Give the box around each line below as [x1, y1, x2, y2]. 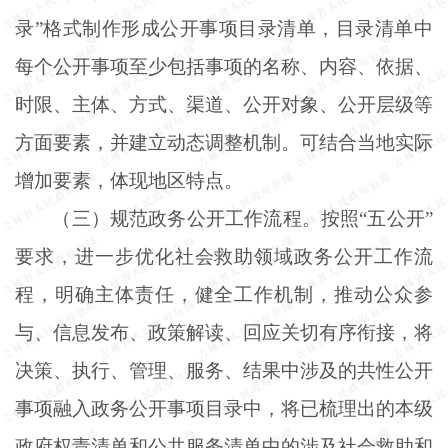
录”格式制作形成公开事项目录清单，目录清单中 [15, 17, 433, 39]
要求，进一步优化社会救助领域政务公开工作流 [15, 245, 433, 267]
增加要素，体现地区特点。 [15, 169, 243, 191]
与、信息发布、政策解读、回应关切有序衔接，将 [15, 321, 433, 343]
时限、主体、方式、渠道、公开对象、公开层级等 [15, 93, 433, 115]
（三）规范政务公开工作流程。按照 [52, 207, 360, 229]
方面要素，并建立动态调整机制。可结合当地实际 [15, 131, 433, 153]
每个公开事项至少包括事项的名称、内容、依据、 [15, 55, 433, 77]
